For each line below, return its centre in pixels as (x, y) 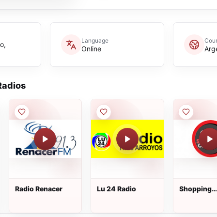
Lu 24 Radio (117, 189)
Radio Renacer (39, 189)
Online (91, 48)
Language (95, 40)
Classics (193, 197)
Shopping (195, 189)
